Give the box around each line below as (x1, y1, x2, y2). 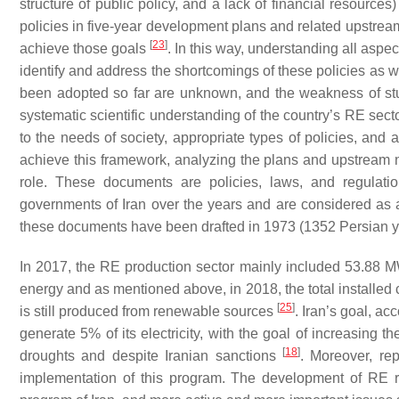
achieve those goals (20, 41, 151, 56)
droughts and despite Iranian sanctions (20, 348, 283, 363)
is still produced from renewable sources (20, 304, 277, 319)
